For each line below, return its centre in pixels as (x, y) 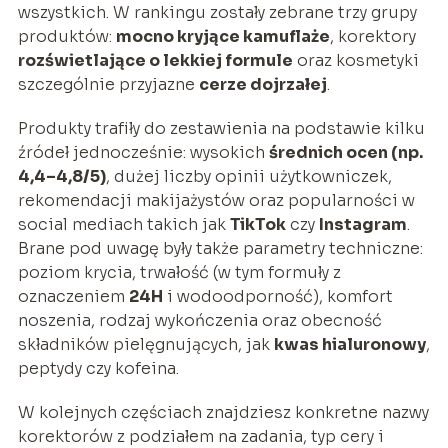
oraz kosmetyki (355, 60)
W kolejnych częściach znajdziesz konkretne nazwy (223, 412)
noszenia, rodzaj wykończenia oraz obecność (199, 320)
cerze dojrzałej (262, 84)
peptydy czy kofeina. (98, 368)
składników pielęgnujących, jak (145, 344)
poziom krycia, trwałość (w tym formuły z (179, 272)
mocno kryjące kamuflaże (222, 36)
